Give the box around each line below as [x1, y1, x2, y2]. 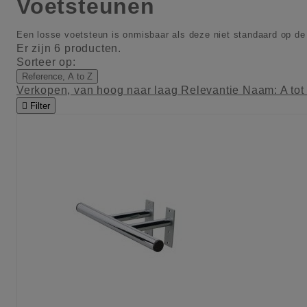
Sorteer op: [16, 56, 76, 69]
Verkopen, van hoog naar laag [16, 84, 182, 97]
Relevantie [181, 84, 243, 97]
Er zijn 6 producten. [16, 42, 121, 55]
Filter [30, 101, 50, 112]
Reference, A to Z [22, 71, 93, 82]
